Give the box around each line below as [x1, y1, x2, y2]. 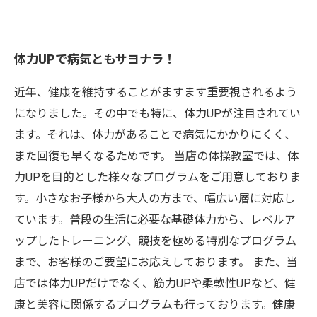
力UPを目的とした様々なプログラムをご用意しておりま [14, 171, 301, 184]
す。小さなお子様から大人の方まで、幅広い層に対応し [14, 192, 295, 205]
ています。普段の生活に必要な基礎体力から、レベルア [14, 213, 296, 226]
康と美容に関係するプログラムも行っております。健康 [14, 298, 295, 311]
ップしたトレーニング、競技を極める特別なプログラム [14, 234, 296, 248]
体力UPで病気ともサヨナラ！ [14, 52, 175, 67]
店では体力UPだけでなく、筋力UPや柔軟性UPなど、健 [14, 277, 296, 290]
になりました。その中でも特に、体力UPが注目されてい [14, 107, 301, 120]
